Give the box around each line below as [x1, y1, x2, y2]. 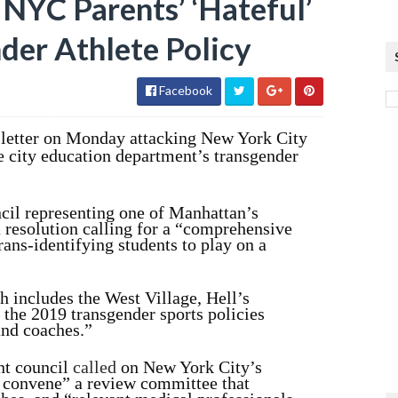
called [73, 357, 116, 377]
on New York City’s [116, 357, 262, 377]
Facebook [156, 83, 212, 98]
